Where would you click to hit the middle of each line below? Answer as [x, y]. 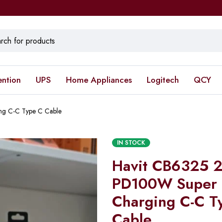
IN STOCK [131, 143]
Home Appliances [99, 80]
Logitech [163, 80]
